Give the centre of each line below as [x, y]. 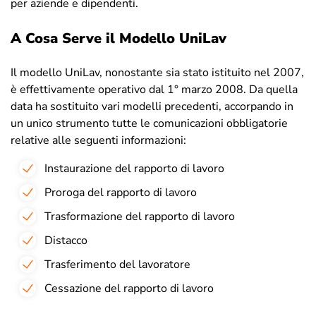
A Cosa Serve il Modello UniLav [119, 39]
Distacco [66, 241]
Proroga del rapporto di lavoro [121, 193]
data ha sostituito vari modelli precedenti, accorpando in [152, 107]
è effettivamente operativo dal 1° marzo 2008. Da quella [154, 90]
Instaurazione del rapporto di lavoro [134, 169]
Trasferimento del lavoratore [117, 265]
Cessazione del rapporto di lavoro [129, 289]
